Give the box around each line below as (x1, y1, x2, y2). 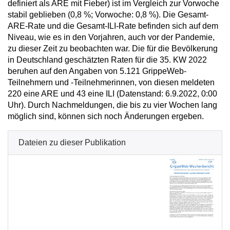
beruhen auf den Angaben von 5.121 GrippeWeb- (8, 67, 186, 75)
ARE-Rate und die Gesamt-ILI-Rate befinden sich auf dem (8, 22, 218, 30)
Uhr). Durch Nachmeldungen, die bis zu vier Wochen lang (8, 101, 217, 109)
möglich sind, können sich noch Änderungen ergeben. (8, 112, 204, 121)
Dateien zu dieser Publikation (18, 138, 126, 147)
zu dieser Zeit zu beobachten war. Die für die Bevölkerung (8, 44, 218, 53)
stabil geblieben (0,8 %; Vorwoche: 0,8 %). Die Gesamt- (8, 10, 208, 19)
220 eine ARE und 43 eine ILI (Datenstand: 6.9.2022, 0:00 (8, 89, 217, 98)
